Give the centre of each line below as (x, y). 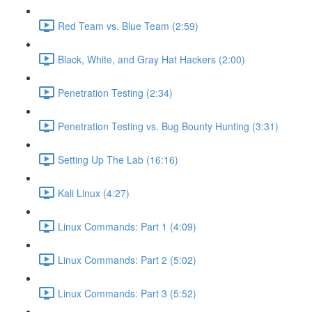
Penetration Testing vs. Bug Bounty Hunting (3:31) (168, 126)
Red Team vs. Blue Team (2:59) (128, 25)
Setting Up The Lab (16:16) (118, 159)
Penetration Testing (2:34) (115, 92)
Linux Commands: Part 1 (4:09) (127, 226)
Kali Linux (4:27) (94, 193)
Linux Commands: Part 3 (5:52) (127, 293)
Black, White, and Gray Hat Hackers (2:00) (151, 59)
